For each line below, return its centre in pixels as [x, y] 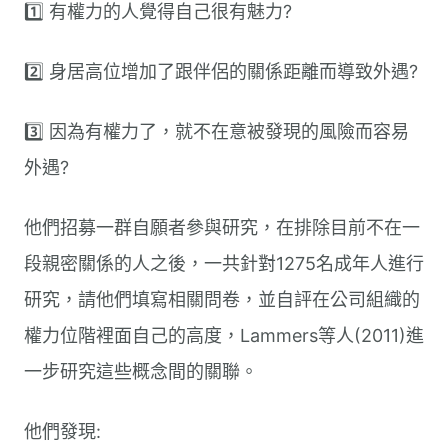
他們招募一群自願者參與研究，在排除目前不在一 [222, 227]
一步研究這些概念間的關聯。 [141, 371]
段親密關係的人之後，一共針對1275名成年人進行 [224, 263]
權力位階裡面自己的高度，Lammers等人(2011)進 [224, 335]
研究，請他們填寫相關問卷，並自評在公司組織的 [222, 299]
